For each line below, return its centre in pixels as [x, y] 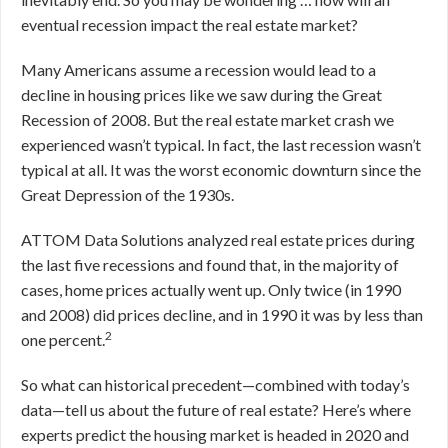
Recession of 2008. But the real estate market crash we [207, 119]
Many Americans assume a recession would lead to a [198, 69]
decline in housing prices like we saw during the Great [201, 94]
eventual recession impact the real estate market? [189, 24]
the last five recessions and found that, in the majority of [210, 264]
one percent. [63, 339]
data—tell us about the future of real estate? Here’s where [216, 409]
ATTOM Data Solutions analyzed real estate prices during [218, 239]
